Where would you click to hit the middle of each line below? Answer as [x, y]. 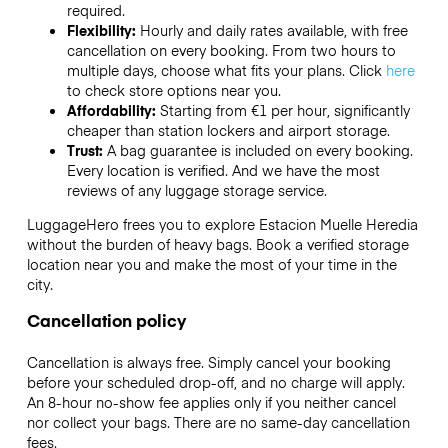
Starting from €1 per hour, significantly [284, 109]
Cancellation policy [106, 320]
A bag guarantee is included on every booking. [259, 149]
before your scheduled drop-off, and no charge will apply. [215, 382]
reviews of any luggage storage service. [196, 189]
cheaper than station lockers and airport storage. [228, 129]
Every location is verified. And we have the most [223, 169]
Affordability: [113, 109]
